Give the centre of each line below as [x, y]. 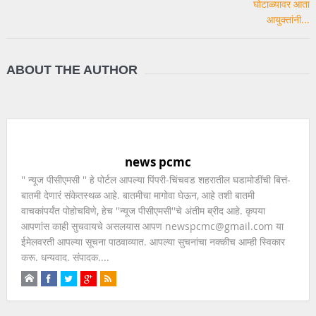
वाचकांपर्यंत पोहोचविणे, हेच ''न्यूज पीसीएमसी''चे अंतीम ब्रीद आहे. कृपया [143, 210]
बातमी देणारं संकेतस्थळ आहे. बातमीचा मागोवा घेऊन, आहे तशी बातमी [138, 195]
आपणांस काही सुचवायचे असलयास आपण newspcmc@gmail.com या [152, 226]
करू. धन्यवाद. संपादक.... [65, 257]
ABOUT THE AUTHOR [72, 69]
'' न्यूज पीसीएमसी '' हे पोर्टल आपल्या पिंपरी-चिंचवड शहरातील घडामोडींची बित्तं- [156, 179]
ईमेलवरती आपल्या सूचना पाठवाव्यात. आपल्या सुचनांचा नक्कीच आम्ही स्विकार [153, 241]
